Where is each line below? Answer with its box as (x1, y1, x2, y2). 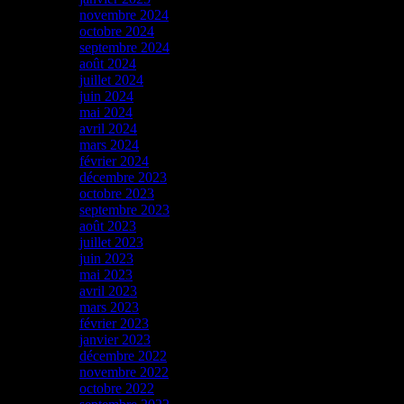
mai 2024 (79, 105, 133, 121)
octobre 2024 (79, 23, 154, 40)
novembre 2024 (79, 7, 169, 23)
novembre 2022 (79, 364, 169, 381)
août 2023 (79, 218, 136, 234)
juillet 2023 (79, 234, 143, 251)
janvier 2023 (79, 332, 151, 348)
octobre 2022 (79, 381, 154, 397)
